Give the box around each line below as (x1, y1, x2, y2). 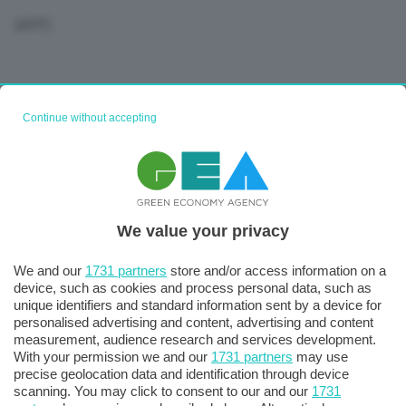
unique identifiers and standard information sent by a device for (14, 296, 382, 313)
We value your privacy (117, 221, 289, 240)
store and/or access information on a (167, 262, 386, 278)
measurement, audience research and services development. (14, 331, 376, 347)
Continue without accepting (23, 111, 157, 124)
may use (293, 348, 348, 364)
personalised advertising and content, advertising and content (14, 314, 373, 330)
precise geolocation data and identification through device (14, 365, 349, 382)
